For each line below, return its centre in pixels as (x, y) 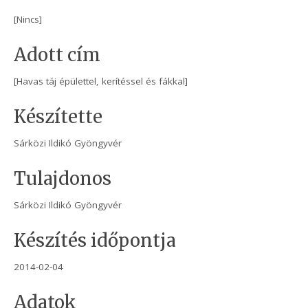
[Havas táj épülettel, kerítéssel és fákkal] (101, 81)
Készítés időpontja (95, 241)
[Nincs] (28, 20)
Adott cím (57, 55)
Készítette (58, 117)
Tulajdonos (63, 179)
